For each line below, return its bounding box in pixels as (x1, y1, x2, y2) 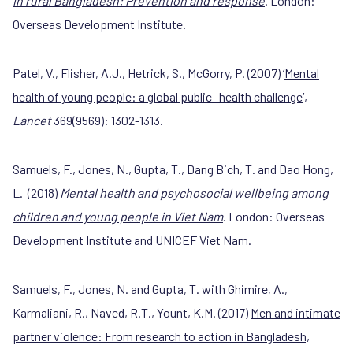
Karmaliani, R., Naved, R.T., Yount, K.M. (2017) (13, 305, 251, 320)
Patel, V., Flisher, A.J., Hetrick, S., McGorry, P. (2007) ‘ (13, 65, 284, 80)
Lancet (13, 113, 54, 128)
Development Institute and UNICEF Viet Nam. (13, 232, 251, 247)
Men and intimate (251, 305, 340, 320)
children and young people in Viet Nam (13, 209, 223, 224)
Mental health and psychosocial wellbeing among (60, 185, 329, 200)
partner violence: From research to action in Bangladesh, (13, 329, 310, 344)
